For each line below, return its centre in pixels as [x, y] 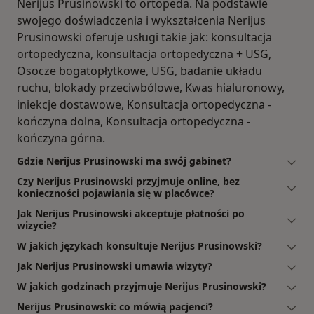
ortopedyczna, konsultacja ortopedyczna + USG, [144, 54]
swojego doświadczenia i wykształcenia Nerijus [141, 21]
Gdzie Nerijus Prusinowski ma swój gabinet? [124, 161]
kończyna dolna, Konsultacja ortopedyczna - [134, 122]
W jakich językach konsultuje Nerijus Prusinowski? [139, 246]
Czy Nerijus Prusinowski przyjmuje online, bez [128, 182]
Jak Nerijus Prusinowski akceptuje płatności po [131, 214]
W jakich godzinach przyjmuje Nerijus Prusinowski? [142, 287]
